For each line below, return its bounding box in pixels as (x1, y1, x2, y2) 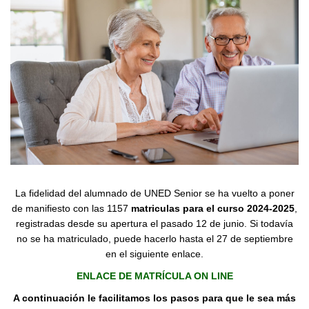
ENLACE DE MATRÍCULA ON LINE (76, 270, 233, 282)
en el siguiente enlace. (106, 248, 203, 260)
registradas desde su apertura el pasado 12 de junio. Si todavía (16, 218, 293, 230)
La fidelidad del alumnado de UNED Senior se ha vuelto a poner (14, 188, 295, 199)
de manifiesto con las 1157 (12, 203, 128, 215)
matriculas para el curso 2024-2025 (128, 203, 295, 215)
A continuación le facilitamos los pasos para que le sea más (13, 292, 296, 304)
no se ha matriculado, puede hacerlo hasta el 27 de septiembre (16, 233, 293, 245)
